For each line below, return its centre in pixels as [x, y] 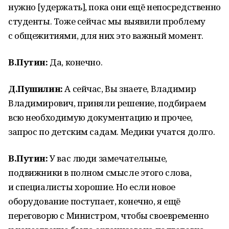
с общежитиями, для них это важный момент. [106, 36]
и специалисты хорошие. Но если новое [92, 187]
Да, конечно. [75, 62]
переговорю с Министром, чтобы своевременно [109, 215]
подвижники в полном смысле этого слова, [100, 173]
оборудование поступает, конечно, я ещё [95, 201]
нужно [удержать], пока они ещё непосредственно [114, 7]
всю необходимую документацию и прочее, [101, 117]
